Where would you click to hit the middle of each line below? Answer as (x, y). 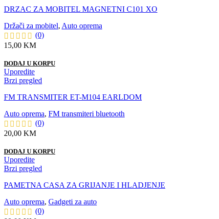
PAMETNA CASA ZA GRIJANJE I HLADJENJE (85, 185)
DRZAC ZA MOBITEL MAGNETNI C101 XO (81, 9)
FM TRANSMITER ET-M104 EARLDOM (73, 97)
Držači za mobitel (31, 26)
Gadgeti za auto (73, 202)
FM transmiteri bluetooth (87, 114)
